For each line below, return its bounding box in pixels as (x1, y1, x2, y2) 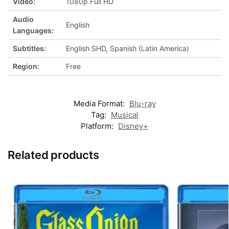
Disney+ (118, 121, 148, 131)
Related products (8, 148, 99, 162)
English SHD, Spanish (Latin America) (66, 43, 189, 53)
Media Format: (73, 98, 127, 108)
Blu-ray (129, 98, 156, 108)
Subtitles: (13, 43, 46, 53)
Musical (110, 109, 139, 120)
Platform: (81, 121, 116, 131)
